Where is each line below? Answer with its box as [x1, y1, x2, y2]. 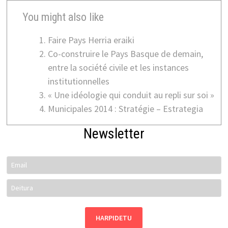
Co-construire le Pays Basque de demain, [47, 47, 203, 60]
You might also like [22, 10, 104, 23]
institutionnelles [47, 75, 109, 87]
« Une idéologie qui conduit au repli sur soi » [47, 89, 214, 101]
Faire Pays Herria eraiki [47, 34, 134, 46]
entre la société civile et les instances [47, 61, 189, 73]
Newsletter [83, 125, 145, 142]
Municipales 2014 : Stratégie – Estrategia [47, 102, 203, 115]
